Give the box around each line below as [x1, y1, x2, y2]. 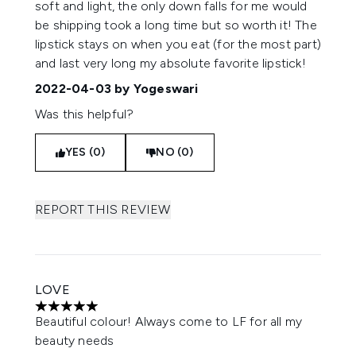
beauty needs [35, 333, 114, 348]
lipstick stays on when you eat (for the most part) [35, 37, 322, 52]
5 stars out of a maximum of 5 [34, 306, 207, 322]
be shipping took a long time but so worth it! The [35, 17, 317, 33]
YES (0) [65, 145, 106, 159]
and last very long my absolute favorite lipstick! [35, 56, 306, 71]
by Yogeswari [111, 81, 199, 96]
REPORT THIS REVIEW [35, 202, 171, 217]
